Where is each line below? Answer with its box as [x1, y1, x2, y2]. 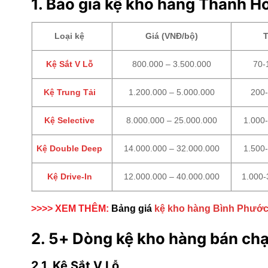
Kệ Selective [44, 115, 95, 126]
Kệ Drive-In [47, 172, 92, 182]
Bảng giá [109, 203, 154, 214]
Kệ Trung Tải [43, 87, 96, 98]
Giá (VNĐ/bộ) [145, 31, 198, 41]
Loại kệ [54, 31, 85, 41]
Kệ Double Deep [36, 144, 103, 154]
